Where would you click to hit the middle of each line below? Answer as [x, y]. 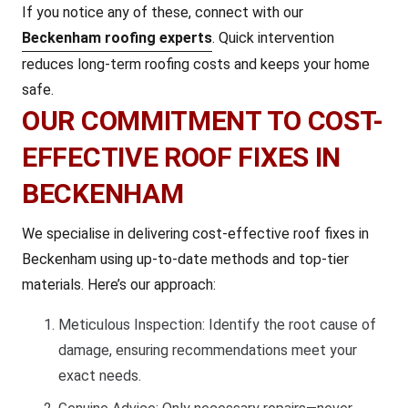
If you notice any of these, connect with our [163, 12]
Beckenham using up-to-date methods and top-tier [185, 259]
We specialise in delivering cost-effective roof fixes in [195, 234]
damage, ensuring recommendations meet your [208, 350]
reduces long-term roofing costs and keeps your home [196, 64]
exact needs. [100, 376]
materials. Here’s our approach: [119, 285]
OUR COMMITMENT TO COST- [203, 121]
